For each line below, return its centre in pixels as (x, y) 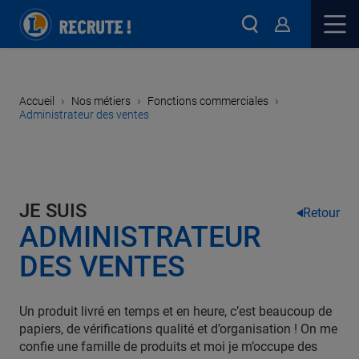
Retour (321, 213)
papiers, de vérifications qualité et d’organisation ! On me (178, 329)
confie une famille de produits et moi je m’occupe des (168, 347)
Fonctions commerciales (208, 101)
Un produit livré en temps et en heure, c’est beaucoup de (175, 311)
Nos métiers (101, 101)
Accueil (37, 101)
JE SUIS (53, 211)
